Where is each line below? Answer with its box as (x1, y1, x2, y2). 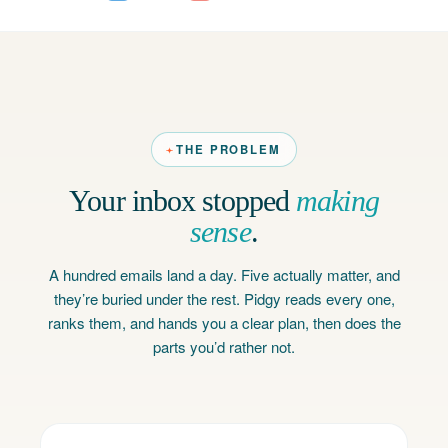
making (296, 184, 379, 217)
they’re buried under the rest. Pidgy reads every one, (53, 288, 395, 309)
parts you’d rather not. (153, 336, 295, 357)
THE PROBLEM (176, 141, 281, 158)
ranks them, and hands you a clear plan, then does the (47, 312, 401, 333)
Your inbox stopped (69, 184, 297, 217)
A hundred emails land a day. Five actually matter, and (48, 264, 400, 285)
